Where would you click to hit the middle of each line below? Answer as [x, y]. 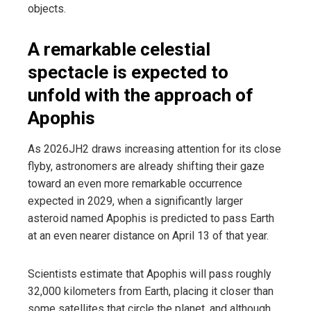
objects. [47, 8]
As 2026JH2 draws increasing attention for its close [154, 149]
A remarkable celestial [119, 49]
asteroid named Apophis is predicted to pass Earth [151, 218]
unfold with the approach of [141, 95]
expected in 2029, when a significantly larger [135, 201]
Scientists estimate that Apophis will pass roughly [150, 274]
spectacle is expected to [128, 72]
